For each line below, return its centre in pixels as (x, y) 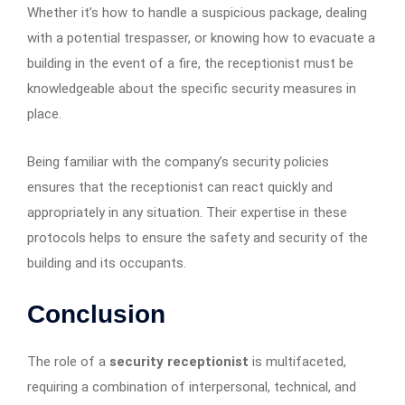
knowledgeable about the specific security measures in (192, 88)
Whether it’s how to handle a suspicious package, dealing (197, 12)
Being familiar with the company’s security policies (178, 161)
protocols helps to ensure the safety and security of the (198, 237)
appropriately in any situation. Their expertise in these (187, 212)
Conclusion (96, 314)
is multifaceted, (297, 361)
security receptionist (179, 361)
